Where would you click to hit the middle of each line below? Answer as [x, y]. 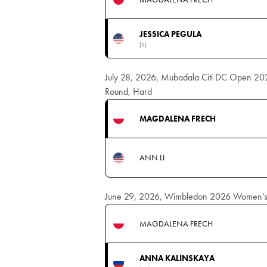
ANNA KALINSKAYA [177, 258]
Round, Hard [128, 91]
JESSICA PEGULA [170, 34]
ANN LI [152, 157]
